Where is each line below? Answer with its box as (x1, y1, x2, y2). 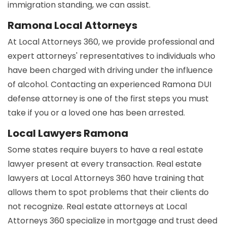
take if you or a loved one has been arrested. (8, 107, 185, 119)
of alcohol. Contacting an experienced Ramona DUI (8, 79, 211, 91)
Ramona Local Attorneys (8, 18, 137, 33)
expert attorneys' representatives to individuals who (8, 50, 215, 62)
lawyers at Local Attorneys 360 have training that (8, 172, 204, 184)
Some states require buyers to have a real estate (8, 144, 203, 156)
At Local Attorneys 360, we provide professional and (8, 36, 214, 48)
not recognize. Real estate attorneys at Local (8, 201, 187, 213)
